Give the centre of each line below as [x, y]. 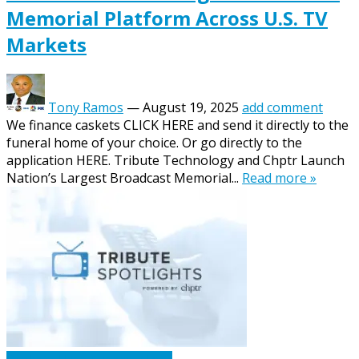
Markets [46, 45]
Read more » [279, 178]
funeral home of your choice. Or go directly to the [154, 143]
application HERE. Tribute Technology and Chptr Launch [175, 160]
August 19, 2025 [191, 107]
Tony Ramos [86, 107]
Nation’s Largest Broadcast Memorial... [124, 178]
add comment [282, 107]
